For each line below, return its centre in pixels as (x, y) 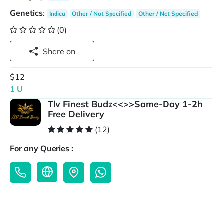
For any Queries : (42, 148)
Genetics (26, 13)
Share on (71, 51)
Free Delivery (76, 114)
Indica (57, 14)
